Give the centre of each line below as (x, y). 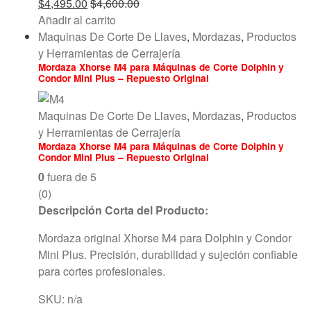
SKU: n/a (60, 299)
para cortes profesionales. (102, 271)
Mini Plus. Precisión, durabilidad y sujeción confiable (168, 254)
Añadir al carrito (77, 20)
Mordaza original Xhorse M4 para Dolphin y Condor (165, 237)
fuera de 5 (70, 176)
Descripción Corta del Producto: (123, 210)
